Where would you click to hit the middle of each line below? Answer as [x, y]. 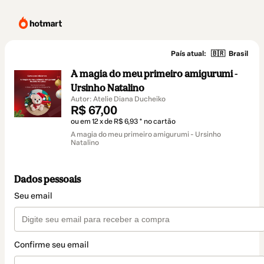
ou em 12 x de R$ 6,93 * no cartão [123, 121]
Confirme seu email [52, 245]
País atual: [189, 53]
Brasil [238, 53]
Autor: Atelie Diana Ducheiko [118, 99]
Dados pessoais [47, 179]
